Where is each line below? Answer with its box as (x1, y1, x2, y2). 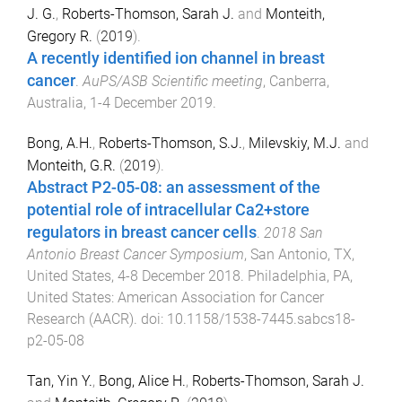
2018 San (264, 223, 323, 241)
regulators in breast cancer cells (27, 223, 257, 241)
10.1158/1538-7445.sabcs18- (167, 310, 355, 328)
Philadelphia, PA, (248, 267, 353, 284)
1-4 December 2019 (90, 93, 213, 111)
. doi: (134, 310, 167, 328)
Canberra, (269, 72, 329, 90)
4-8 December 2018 (118, 267, 240, 284)
